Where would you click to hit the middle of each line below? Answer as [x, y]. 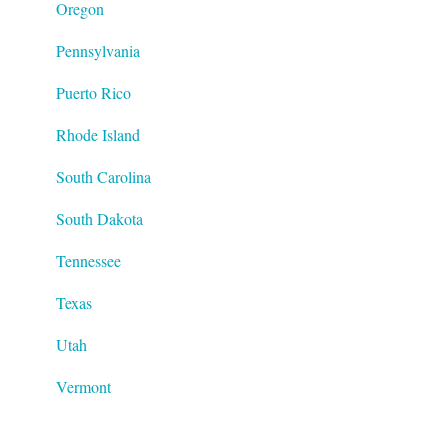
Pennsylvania [98, 50]
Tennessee [88, 260]
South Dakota [99, 218]
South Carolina [103, 176]
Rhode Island [98, 134]
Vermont [83, 386]
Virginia [82, 428]
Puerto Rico [93, 92]
